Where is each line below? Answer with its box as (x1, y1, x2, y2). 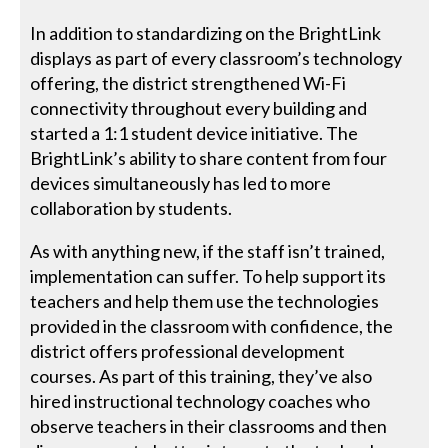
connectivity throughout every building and (30, 96, 368, 119)
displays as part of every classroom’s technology (30, 46, 403, 69)
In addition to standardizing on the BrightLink (30, 21, 382, 44)
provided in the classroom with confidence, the (30, 314, 394, 337)
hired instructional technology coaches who (30, 389, 371, 412)
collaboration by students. (30, 196, 233, 219)
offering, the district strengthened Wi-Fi (30, 71, 347, 94)
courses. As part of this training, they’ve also (30, 364, 373, 387)
